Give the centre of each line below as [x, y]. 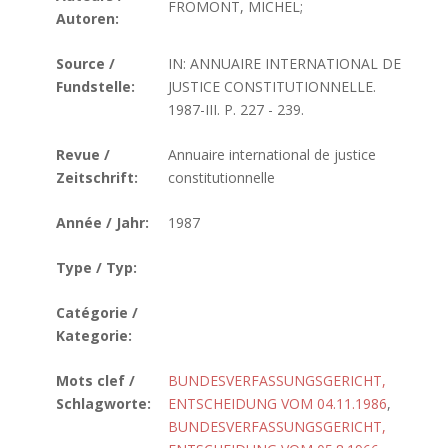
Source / [85, 63]
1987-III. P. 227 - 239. [236, 109]
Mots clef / [95, 380]
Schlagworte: [103, 403]
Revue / [83, 154]
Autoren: [87, 18]
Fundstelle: [95, 86]
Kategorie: [94, 335]
